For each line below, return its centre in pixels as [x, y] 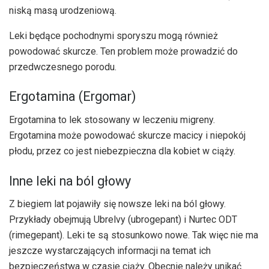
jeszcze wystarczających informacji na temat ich [110, 251]
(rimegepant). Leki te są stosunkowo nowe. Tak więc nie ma [134, 235]
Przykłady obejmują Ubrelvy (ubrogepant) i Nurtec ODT [123, 220]
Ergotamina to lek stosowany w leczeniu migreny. [112, 119]
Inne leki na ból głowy [70, 181]
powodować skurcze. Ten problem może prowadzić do [123, 51]
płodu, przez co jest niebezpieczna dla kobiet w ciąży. [122, 151]
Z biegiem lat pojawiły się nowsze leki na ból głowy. [117, 204]
